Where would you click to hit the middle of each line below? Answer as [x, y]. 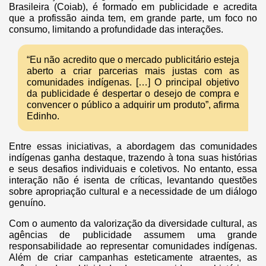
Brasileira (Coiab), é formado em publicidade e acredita [133, 7]
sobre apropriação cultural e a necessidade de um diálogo [133, 191]
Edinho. [43, 116]
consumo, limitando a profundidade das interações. [116, 29]
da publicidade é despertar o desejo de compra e [133, 93]
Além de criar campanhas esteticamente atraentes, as [133, 257]
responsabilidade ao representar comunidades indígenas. [133, 246]
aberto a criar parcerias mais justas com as [133, 71]
